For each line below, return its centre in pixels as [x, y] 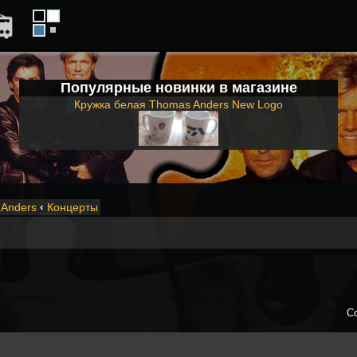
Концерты [73, 208]
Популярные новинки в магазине [178, 88]
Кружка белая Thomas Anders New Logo [178, 104]
